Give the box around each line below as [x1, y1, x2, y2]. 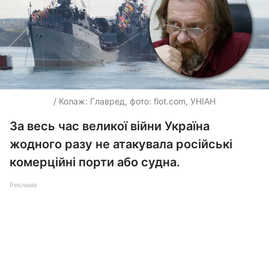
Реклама [10, 181, 37, 189]
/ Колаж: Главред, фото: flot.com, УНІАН [53, 96, 216, 106]
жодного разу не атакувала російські [10, 137, 232, 151]
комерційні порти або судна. [10, 155, 180, 169]
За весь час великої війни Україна [10, 119, 210, 133]
